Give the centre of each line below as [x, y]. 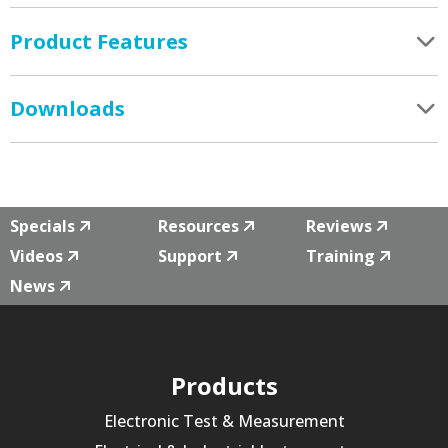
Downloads [67, 108]
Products [224, 385]
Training [340, 255]
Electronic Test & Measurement [224, 420]
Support [190, 255]
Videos [36, 255]
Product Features [99, 41]
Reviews [339, 225]
